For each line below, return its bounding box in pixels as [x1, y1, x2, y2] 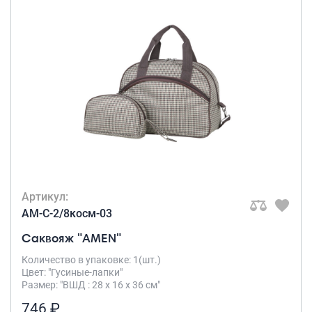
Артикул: [22, 189, 68, 203]
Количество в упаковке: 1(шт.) [22, 253, 161, 265]
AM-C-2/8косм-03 [22, 206, 112, 220]
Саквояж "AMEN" [22, 229, 121, 246]
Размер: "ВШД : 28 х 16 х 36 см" [22, 279, 160, 290]
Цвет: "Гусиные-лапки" [22, 266, 123, 278]
